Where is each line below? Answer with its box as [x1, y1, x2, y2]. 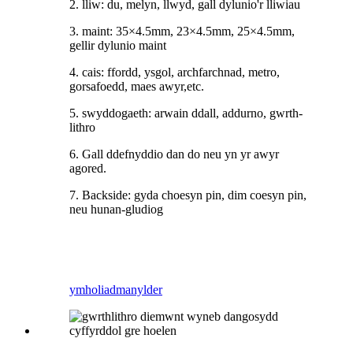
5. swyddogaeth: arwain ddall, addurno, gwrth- [69, 106, 303, 121]
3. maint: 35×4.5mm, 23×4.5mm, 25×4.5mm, [69, 24, 295, 39]
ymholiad [69, 283, 116, 297]
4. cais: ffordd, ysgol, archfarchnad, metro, [69, 65, 280, 80]
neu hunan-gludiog [69, 203, 163, 217]
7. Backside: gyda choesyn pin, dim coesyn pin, [69, 188, 307, 203]
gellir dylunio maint [69, 39, 166, 53]
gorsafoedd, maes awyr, [69, 80, 187, 94]
